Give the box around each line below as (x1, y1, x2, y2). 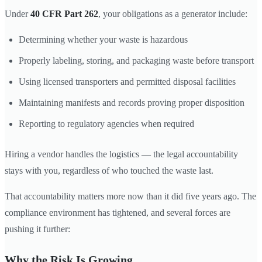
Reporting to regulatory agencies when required (19, 118, 194, 129)
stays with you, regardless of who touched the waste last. (5, 165, 213, 175)
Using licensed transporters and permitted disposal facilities (19, 76, 236, 87)
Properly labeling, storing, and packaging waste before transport (19, 55, 254, 65)
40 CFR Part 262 (30, 8, 98, 19)
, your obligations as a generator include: (98, 8, 247, 19)
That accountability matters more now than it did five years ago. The (5, 191, 256, 201)
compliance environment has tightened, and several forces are (5, 207, 230, 218)
